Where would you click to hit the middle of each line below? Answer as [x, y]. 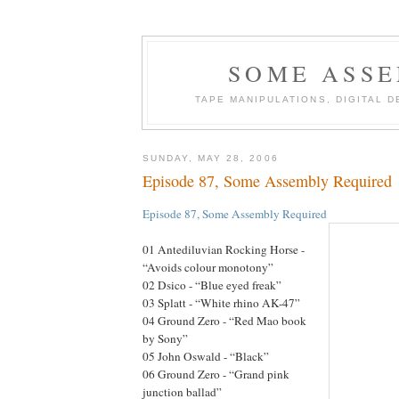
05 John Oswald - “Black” [206, 356]
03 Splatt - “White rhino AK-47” [221, 302]
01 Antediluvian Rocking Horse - [224, 249]
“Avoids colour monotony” [208, 267]
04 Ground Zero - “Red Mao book [224, 320]
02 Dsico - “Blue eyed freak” [212, 285]
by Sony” [165, 338]
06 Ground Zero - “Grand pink [216, 374]
